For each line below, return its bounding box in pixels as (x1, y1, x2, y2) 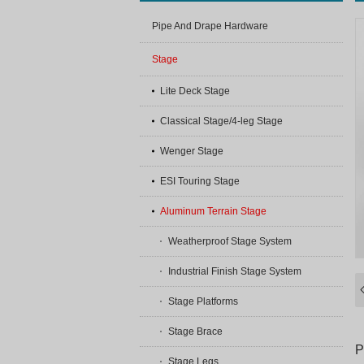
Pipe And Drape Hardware (152, 20, 268, 32)
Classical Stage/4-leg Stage (160, 115, 283, 127)
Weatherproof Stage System (168, 236, 292, 247)
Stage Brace (168, 326, 223, 337)
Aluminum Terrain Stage (160, 206, 266, 217)
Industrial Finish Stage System (168, 266, 301, 277)
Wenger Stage (160, 145, 223, 157)
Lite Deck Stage (160, 85, 230, 97)
